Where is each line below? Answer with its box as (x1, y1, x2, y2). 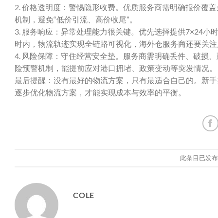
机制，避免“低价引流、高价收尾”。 (15, 14, 137, 24)
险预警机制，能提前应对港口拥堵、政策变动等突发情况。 (15, 63, 217, 73)
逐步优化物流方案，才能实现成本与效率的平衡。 (15, 87, 186, 97)
